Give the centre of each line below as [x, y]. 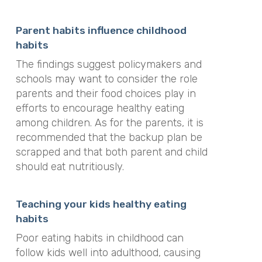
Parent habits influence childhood [101, 30]
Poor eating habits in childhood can [99, 238]
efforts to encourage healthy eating [100, 108]
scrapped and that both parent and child [111, 152]
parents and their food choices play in [106, 93]
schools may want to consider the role [106, 79]
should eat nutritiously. [70, 166]
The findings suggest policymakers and [108, 64]
